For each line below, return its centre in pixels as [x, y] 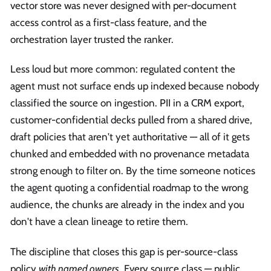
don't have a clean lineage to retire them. [99, 222]
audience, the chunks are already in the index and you [127, 205]
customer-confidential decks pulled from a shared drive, [131, 120]
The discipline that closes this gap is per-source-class [124, 251]
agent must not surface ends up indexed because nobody [135, 86]
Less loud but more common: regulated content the [123, 69]
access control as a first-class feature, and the [109, 23]
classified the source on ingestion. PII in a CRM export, [127, 103]
